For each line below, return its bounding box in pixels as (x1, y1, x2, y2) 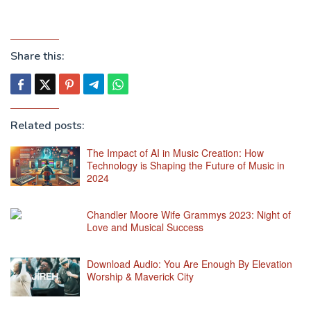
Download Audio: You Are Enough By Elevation (87, 257, 292, 271)
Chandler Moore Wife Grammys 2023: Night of (87, 208, 291, 221)
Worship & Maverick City (87, 269, 194, 283)
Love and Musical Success (87, 220, 203, 234)
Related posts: (10, 118, 85, 133)
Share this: (10, 49, 65, 64)
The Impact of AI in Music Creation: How (87, 146, 264, 160)
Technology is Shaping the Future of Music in (87, 158, 285, 172)
